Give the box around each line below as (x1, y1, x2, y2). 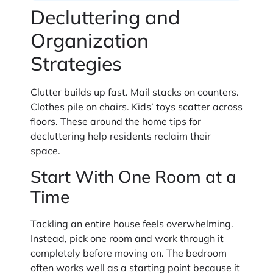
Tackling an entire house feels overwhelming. (30, 218, 233, 230)
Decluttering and (30, 4, 180, 29)
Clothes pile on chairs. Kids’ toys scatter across (30, 100, 243, 113)
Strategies (30, 51, 122, 76)
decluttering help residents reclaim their (30, 129, 211, 142)
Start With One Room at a (30, 166, 236, 188)
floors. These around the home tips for (30, 115, 201, 127)
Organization (30, 27, 149, 52)
